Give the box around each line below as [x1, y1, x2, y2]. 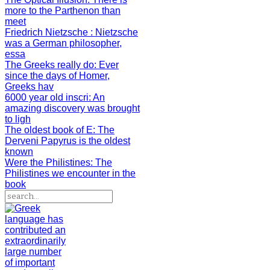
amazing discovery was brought [5, 103, 140, 113]
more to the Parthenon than [5, 5, 121, 16]
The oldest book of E [5, 125, 93, 135]
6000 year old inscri [5, 92, 89, 102]
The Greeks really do [5, 60, 94, 70]
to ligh [5, 114, 31, 124]
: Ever [94, 60, 119, 70]
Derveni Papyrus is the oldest [5, 136, 130, 146]
